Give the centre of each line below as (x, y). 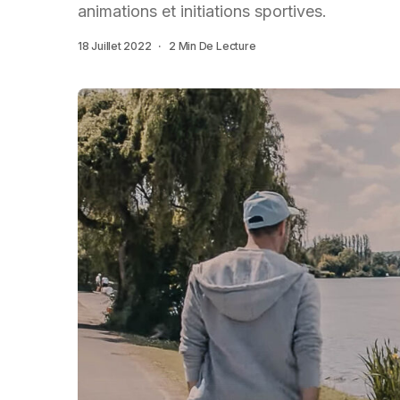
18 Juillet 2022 (115, 46)
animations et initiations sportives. (202, 11)
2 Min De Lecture (212, 46)
